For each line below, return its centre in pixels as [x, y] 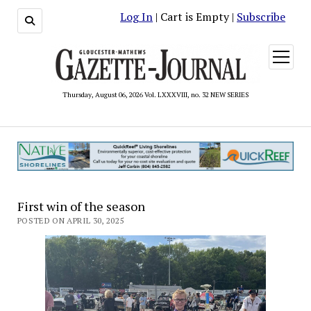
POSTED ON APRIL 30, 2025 [70, 220]
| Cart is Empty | [195, 17]
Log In [137, 17]
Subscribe [261, 17]
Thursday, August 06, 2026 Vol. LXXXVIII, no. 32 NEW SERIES [155, 94]
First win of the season [81, 206]
